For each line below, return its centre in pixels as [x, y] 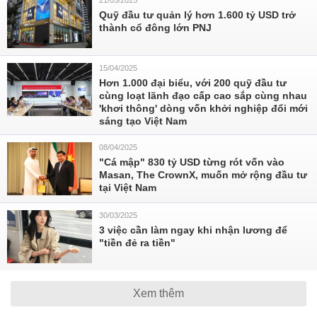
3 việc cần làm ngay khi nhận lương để [193, 230]
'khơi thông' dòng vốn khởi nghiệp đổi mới [203, 108]
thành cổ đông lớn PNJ [155, 28]
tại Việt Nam [128, 188]
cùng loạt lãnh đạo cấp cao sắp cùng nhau [203, 96]
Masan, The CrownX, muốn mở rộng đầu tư [203, 175]
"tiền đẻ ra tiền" [137, 243]
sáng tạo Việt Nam [143, 121]
